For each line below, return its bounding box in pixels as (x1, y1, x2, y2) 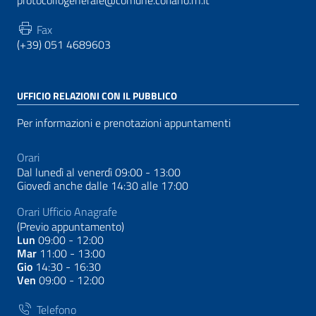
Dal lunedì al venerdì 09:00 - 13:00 (17, 163, 181, 181)
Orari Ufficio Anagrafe (17, 202, 117, 220)
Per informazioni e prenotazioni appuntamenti (17, 114, 231, 131)
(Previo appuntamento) (17, 217, 124, 235)
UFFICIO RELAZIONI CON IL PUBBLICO (17, 87, 177, 103)
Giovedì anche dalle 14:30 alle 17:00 (17, 176, 188, 194)
